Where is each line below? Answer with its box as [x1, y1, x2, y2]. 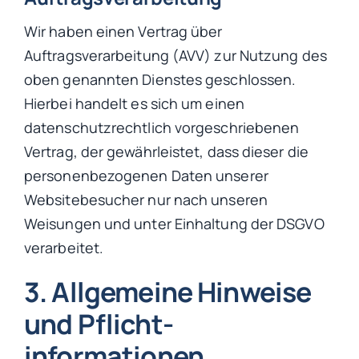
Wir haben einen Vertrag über [24, 22, 223, 42]
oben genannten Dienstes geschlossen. [24, 70, 296, 90]
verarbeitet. [24, 238, 104, 258]
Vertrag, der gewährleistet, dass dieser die [24, 142, 309, 162]
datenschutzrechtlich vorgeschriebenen [24, 118, 300, 138]
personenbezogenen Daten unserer [24, 166, 268, 186]
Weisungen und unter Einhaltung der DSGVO [24, 214, 325, 234]
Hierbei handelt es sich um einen [24, 94, 244, 114]
